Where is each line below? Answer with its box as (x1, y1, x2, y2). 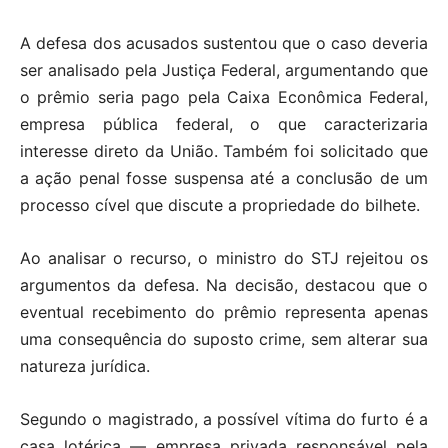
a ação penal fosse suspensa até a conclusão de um (20, 167, 428, 188)
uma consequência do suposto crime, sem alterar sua (20, 328, 428, 349)
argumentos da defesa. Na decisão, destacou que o (20, 274, 428, 295)
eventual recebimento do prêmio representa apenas (20, 301, 428, 322)
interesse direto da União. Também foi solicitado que (20, 140, 428, 161)
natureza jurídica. (20, 355, 150, 376)
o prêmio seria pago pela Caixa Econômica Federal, (20, 86, 428, 107)
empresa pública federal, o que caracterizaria (20, 113, 428, 134)
